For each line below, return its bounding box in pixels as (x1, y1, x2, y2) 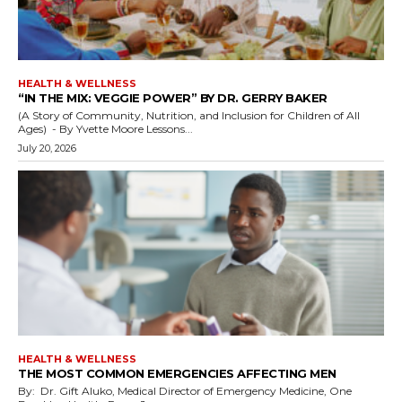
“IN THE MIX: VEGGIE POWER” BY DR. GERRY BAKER (18, 91, 328, 106)
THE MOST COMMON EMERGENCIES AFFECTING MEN (18, 365, 336, 380)
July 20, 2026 (18, 142, 76, 155)
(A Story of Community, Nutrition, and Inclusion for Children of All (18, 109, 360, 123)
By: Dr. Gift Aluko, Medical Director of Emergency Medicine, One (18, 383, 352, 398)
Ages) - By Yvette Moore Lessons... (146, 122, 193, 136)
